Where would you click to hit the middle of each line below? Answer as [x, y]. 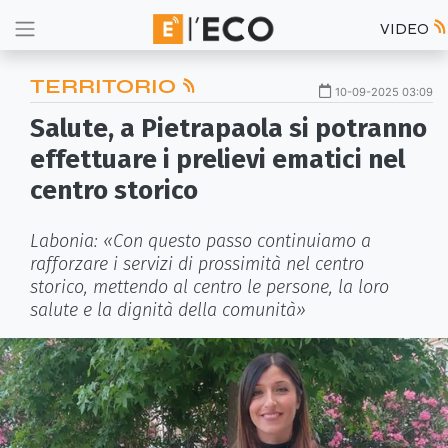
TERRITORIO [105, 86]
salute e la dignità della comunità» [168, 310]
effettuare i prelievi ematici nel [217, 159]
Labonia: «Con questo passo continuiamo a [200, 241]
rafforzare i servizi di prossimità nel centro [197, 264]
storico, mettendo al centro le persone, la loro [209, 287]
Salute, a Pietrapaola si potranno [228, 128]
